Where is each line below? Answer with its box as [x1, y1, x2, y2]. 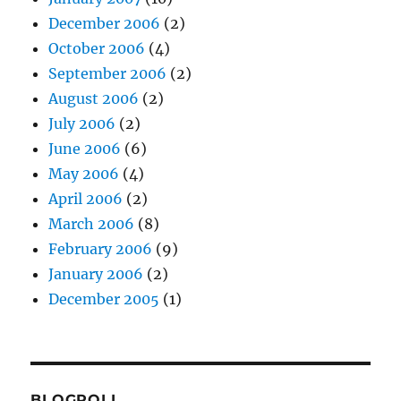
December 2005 [48, 290, 160, 308]
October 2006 [48, 39, 146, 57]
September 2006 [48, 64, 167, 82]
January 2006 [48, 265, 144, 283]
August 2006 [48, 90, 140, 107]
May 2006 [48, 165, 120, 183]
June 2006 [48, 140, 122, 158]
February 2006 [48, 240, 153, 258]
